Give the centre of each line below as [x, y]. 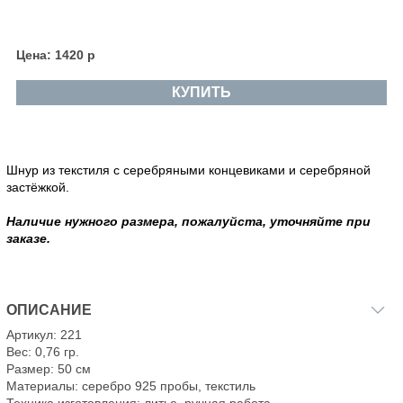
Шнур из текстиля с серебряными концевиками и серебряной [188, 170]
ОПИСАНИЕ [49, 310]
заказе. [28, 239]
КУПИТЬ [201, 93]
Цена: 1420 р [55, 55]
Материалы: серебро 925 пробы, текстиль [131, 386]
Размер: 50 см [49, 369]
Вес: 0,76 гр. [43, 352]
